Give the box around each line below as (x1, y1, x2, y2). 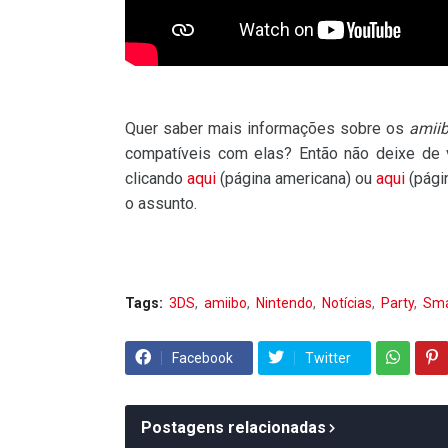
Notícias (322, 294, 372, 311)
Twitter (305, 349, 351, 366)
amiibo (204, 294, 247, 311)
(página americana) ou (216, 168, 377, 188)
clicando (125, 168, 188, 188)
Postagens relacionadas (141, 417, 326, 437)
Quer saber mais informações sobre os (125, 118, 409, 138)
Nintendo (256, 294, 313, 311)
